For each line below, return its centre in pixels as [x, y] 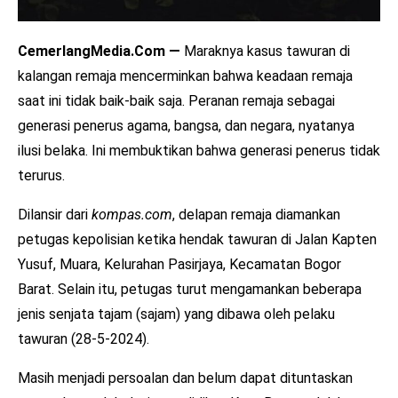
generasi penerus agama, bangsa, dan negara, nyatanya [186, 125]
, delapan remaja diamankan [256, 214]
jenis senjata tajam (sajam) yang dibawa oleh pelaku [176, 314]
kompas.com [130, 214]
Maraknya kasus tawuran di [267, 51]
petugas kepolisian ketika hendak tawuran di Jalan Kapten [197, 239]
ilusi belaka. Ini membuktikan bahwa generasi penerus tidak [199, 150]
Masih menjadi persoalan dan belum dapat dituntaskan [185, 378]
